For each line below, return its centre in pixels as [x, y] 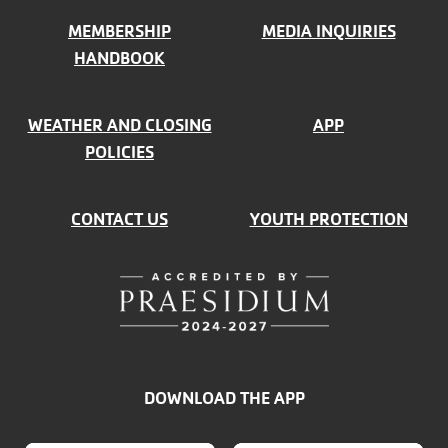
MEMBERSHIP [119, 31]
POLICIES [119, 152]
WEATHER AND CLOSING [119, 125]
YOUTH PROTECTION [328, 219]
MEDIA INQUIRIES [328, 31]
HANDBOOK [119, 58]
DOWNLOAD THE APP [224, 397]
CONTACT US [119, 219]
